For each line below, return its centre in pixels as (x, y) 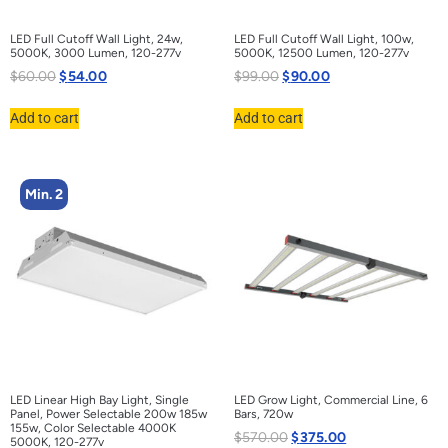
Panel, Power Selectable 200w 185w (108, 413)
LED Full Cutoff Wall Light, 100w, (324, 38)
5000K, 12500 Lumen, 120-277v (321, 52)
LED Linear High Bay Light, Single (99, 399)
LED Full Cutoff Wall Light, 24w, (96, 38)
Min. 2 (44, 194)
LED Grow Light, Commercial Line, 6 (331, 399)
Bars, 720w (263, 413)
